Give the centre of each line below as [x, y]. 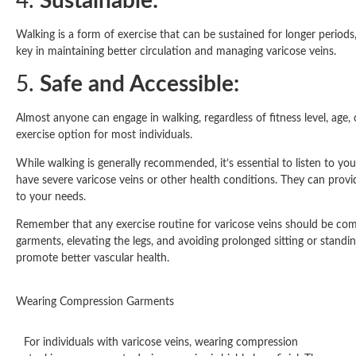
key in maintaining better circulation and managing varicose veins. [176, 51]
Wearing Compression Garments [95, 302]
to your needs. [51, 197]
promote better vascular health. [93, 258]
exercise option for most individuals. [104, 135]
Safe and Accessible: [139, 85]
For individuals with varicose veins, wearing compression [161, 343]
